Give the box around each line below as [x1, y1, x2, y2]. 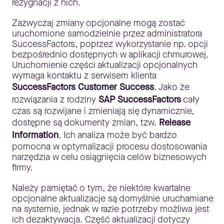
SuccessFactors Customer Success [12, 81, 154, 93]
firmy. [12, 161, 32, 173]
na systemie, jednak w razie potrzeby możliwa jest [12, 203, 209, 215]
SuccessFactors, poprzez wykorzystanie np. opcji [12, 38, 208, 50]
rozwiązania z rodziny [12, 93, 98, 105]
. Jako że [154, 81, 189, 93]
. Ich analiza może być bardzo [58, 129, 177, 141]
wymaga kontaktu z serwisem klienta [12, 69, 156, 81]
